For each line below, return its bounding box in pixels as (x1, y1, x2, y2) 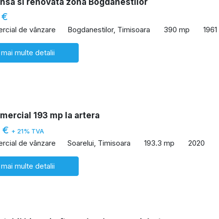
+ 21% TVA (11, 128, 44, 135)
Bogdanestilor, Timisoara (67, 24, 150, 34)
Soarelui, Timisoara (67, 138, 131, 148)
